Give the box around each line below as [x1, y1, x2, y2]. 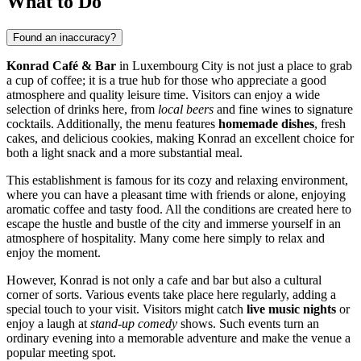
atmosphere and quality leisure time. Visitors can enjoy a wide [6, 87, 320, 102]
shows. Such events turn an [177, 316, 319, 330]
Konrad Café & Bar [6, 58, 116, 73]
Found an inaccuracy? [13, 31, 116, 44]
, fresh [314, 116, 346, 131]
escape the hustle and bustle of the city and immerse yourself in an [6, 216, 341, 230]
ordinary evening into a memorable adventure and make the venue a [6, 330, 351, 345]
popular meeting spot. [6, 345, 116, 359]
